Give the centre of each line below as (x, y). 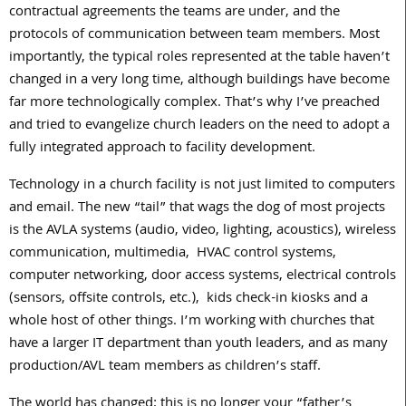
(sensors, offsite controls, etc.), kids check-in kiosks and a (188, 299)
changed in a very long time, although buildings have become (199, 80)
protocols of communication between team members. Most (194, 35)
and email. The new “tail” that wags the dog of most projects (197, 208)
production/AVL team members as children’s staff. (165, 367)
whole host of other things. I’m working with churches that (192, 321)
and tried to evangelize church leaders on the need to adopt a (199, 126)
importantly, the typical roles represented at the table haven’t (199, 58)
